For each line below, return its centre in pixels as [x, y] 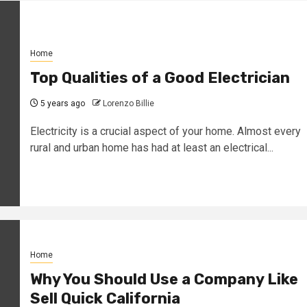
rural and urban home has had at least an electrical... [151, 147]
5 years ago [61, 103]
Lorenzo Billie [128, 103]
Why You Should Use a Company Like [164, 279]
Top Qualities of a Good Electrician [160, 77]
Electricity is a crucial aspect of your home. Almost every [165, 131]
